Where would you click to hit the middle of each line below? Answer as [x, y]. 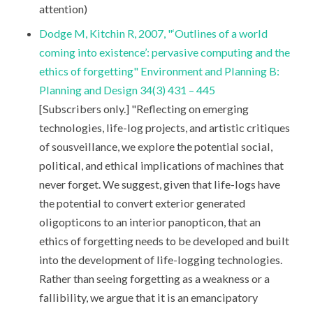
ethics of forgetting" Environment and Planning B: [159, 71]
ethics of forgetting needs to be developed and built [164, 241]
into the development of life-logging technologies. [160, 260]
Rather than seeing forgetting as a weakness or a [154, 279]
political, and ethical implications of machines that [161, 166]
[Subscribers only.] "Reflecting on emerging [144, 109]
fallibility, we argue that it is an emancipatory [148, 298]
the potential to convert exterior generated [142, 203]
